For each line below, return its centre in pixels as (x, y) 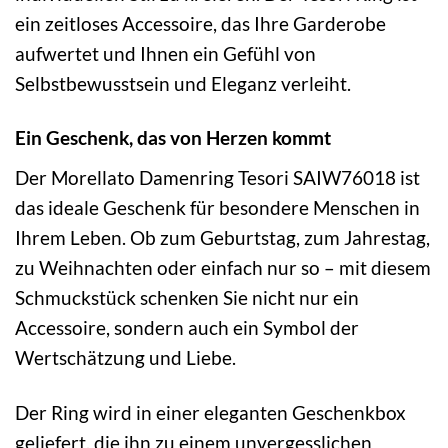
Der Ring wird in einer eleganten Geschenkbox (210, 413)
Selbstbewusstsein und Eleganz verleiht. (183, 83)
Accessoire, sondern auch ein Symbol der (187, 328)
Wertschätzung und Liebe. (125, 358)
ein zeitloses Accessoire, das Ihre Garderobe (200, 23)
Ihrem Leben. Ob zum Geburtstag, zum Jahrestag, (222, 238)
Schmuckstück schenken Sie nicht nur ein (187, 298)
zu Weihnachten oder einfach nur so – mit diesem (223, 268)
